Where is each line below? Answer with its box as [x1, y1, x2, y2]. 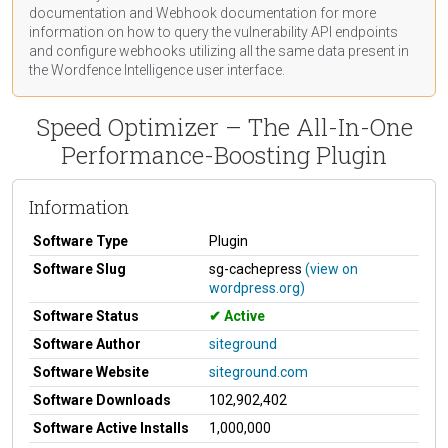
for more [317, 4, 376, 21]
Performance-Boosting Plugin [61, 138, 387, 171]
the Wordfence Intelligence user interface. [29, 61, 285, 78]
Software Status [33, 307, 139, 324]
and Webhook [126, 4, 220, 21]
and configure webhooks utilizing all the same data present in [29, 42, 409, 59]
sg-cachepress [209, 260, 305, 277]
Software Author [33, 335, 141, 352]
